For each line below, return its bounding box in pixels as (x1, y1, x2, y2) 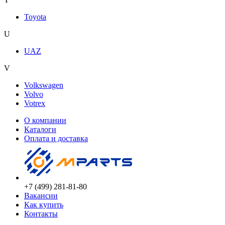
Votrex (24, 98, 45, 107)
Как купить (24, 200, 63, 209)
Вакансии (24, 191, 58, 200)
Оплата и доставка (24, 134, 88, 143)
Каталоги (24, 125, 56, 134)
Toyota (24, 12, 46, 21)
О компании (24, 116, 66, 125)
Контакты (24, 209, 58, 218)
